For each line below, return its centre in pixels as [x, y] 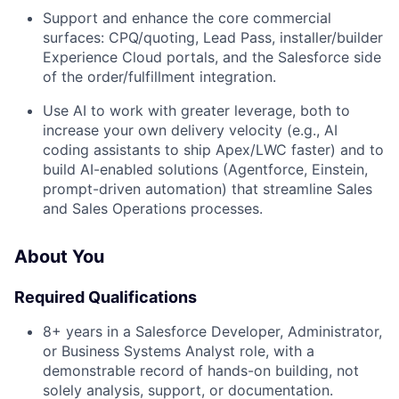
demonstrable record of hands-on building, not [201, 370]
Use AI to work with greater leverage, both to [196, 110]
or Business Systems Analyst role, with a [179, 351]
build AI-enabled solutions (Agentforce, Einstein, [205, 169]
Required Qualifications [106, 297]
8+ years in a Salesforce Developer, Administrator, [212, 331]
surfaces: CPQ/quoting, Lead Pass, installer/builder [213, 37]
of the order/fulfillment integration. [159, 77]
